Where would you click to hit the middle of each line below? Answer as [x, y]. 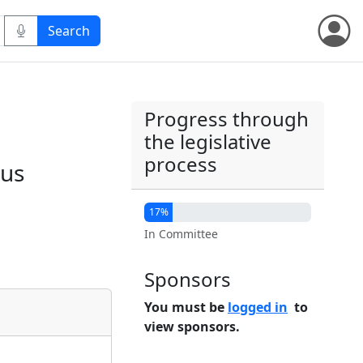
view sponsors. [192, 327]
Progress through [226, 119]
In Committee [181, 234]
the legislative [208, 141]
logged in [258, 307]
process [181, 164]
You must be [186, 307]
